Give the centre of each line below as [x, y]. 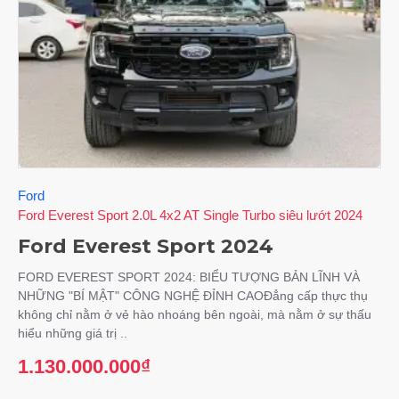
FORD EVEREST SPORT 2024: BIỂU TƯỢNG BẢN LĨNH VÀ [189, 277]
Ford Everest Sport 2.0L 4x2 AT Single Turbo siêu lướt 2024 [190, 216]
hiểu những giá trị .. [73, 334]
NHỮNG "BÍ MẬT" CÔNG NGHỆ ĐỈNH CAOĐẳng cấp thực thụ [193, 296]
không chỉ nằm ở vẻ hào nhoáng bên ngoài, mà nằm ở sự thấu [195, 315]
